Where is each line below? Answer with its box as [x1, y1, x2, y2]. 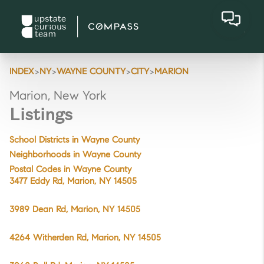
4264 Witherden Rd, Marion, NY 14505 [9, 234, 161, 243]
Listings [9, 104, 72, 124]
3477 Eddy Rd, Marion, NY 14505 [9, 177, 137, 186]
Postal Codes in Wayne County [9, 166, 131, 174]
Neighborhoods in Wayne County [9, 151, 141, 160]
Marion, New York [9, 91, 107, 103]
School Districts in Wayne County [9, 136, 140, 145]
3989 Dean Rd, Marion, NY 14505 [9, 206, 140, 214]
